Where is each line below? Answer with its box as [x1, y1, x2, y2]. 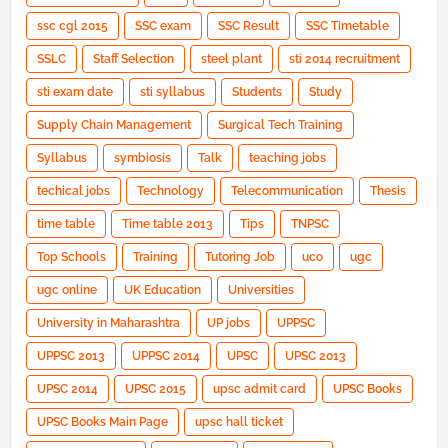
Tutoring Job [205, 250, 275, 265]
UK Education [124, 283, 201, 298]
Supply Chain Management [37, 118, 191, 133]
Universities [228, 283, 294, 298]
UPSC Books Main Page [37, 415, 168, 430]
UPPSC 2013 [37, 349, 105, 364]
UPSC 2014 [37, 382, 98, 397]
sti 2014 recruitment [289, 52, 400, 67]
